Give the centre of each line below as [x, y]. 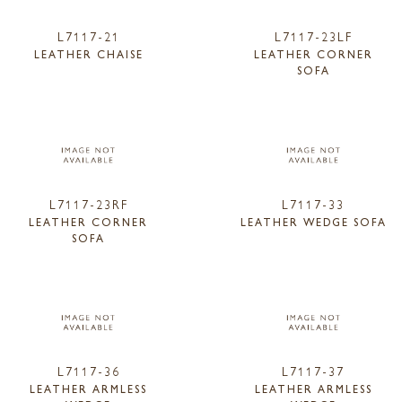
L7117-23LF [313, 35]
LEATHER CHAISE [88, 53]
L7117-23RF [88, 203]
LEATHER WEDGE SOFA [313, 221]
